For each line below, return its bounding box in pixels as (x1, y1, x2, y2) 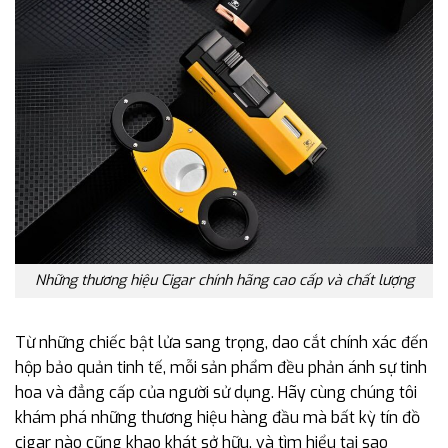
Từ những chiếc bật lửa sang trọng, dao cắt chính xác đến (15, 332, 428, 354)
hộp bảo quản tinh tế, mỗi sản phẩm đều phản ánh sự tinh (15, 357, 427, 379)
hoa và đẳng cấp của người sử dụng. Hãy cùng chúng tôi (15, 382, 417, 404)
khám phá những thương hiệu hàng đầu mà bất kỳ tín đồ (15, 407, 420, 429)
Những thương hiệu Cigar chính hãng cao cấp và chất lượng (34, 271, 414, 291)
